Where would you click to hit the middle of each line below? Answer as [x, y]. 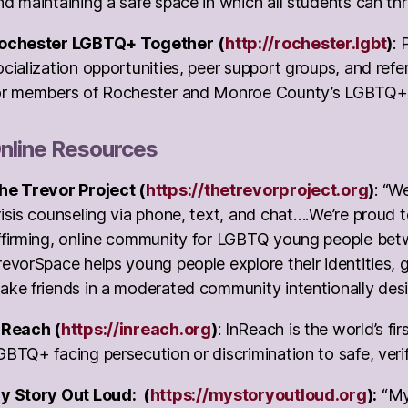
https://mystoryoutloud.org [258, 394]
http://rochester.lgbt [306, 43]
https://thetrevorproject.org [257, 189]
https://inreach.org [136, 329]
